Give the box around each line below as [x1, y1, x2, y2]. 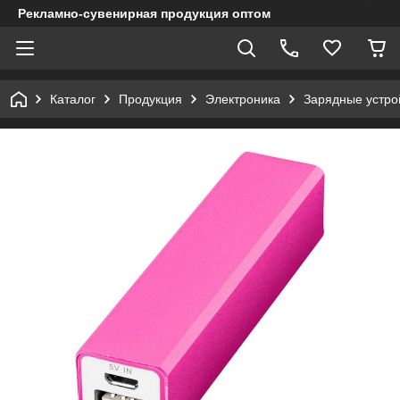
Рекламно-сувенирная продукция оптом [18, 6, 271, 21]
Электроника [205, 92, 280, 106]
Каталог [50, 92, 96, 106]
